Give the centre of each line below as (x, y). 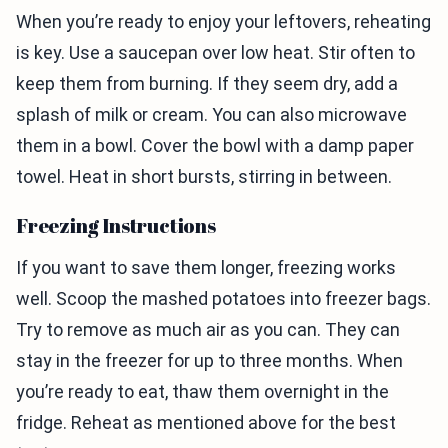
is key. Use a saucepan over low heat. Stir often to (215, 53)
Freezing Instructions (116, 226)
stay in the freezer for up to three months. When (209, 361)
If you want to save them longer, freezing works (206, 268)
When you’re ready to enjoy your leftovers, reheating (223, 22)
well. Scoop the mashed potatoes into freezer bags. (223, 299)
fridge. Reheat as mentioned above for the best (206, 423)
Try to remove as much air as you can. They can (208, 330)
